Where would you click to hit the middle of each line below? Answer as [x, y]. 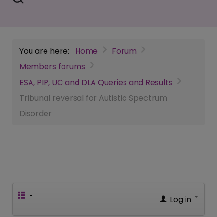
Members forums [52, 67]
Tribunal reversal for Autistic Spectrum [93, 98]
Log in [181, 199]
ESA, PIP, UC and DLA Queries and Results [96, 82]
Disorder [36, 113]
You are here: [46, 51]
